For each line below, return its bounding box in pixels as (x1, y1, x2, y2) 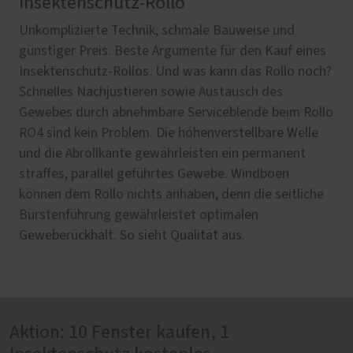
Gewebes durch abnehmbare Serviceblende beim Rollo (19, 106, 333, 120)
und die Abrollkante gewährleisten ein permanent (19, 147, 306, 161)
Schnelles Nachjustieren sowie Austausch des (19, 85, 283, 99)
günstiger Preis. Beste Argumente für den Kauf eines (19, 44, 326, 58)
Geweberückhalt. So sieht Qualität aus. (19, 229, 245, 243)
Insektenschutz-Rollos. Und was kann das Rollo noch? (19, 65, 332, 79)
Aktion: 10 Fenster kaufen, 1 (9, 323, 229, 342)
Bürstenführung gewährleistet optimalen (19, 208, 258, 222)
